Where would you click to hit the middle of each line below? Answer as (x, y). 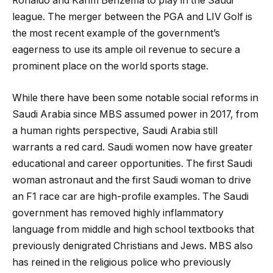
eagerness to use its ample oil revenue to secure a (126, 50)
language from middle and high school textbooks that (133, 229)
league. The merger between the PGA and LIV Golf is (132, 17)
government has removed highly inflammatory (118, 213)
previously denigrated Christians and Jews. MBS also (133, 246)
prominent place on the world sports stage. (110, 66)
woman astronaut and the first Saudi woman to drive (132, 180)
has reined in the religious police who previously (122, 262)
